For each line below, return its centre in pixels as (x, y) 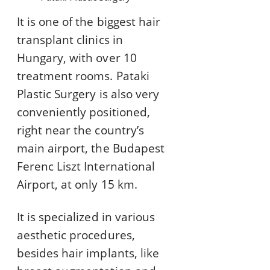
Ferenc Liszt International (86, 167)
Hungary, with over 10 (77, 58)
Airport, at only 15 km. (77, 185)
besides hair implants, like (88, 253)
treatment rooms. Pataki (83, 76)
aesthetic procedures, (76, 235)
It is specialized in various (86, 217)
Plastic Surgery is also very (88, 94)
